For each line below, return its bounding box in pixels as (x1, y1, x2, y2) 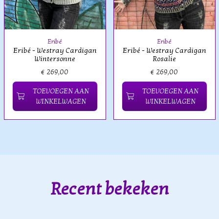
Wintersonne (34, 55, 75, 64)
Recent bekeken (50, 178, 169, 199)
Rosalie (153, 55, 176, 64)
